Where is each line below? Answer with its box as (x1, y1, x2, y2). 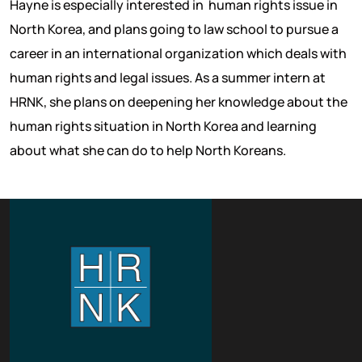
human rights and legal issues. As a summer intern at (10, 68, 326, 86)
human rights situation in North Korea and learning (10, 116, 317, 135)
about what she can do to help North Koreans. (10, 141, 288, 159)
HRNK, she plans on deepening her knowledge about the (10, 92, 347, 111)
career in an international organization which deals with (10, 44, 347, 62)
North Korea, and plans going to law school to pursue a (10, 19, 339, 38)
